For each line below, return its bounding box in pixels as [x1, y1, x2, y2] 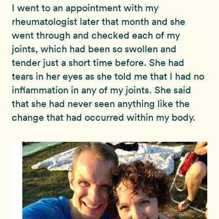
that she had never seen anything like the [12, 98, 190, 109]
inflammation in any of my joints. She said [12, 84, 191, 96]
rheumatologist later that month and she [12, 16, 185, 27]
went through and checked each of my [12, 29, 180, 41]
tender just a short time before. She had [12, 57, 184, 68]
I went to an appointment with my [12, 2, 158, 14]
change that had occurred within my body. [12, 111, 196, 123]
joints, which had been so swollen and [12, 43, 176, 55]
